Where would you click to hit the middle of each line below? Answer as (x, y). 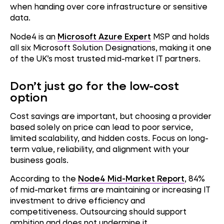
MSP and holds (180, 36)
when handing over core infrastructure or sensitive (109, 6)
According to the (44, 178)
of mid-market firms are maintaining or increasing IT (110, 189)
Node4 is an (34, 36)
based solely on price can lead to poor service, (101, 126)
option (29, 97)
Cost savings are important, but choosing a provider (111, 115)
